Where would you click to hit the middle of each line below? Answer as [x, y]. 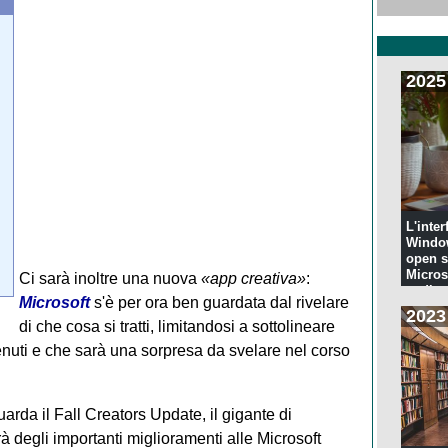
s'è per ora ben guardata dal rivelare [219, 302]
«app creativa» [253, 278]
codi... [425, 291]
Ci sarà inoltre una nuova [109, 278]
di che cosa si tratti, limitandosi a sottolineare [176, 326]
